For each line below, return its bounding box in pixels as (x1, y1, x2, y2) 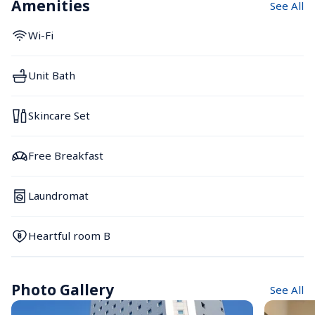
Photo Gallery (11, 279, 114, 300)
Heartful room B (28, 229, 110, 243)
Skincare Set (28, 108, 90, 123)
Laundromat (28, 188, 89, 203)
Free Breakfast (28, 148, 103, 163)
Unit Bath (28, 68, 75, 83)
